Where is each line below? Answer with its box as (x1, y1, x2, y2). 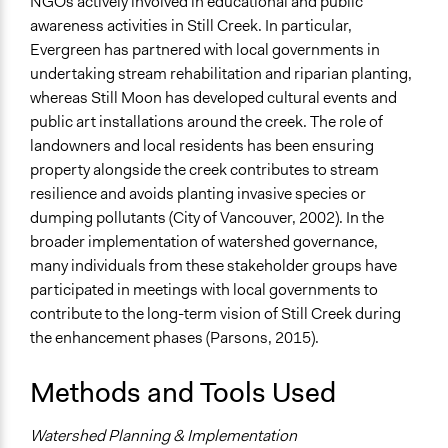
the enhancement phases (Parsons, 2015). (30, 327, 319, 349)
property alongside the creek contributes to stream (30, 159, 379, 181)
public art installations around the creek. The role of (30, 111, 383, 133)
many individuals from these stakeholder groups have (30, 255, 397, 277)
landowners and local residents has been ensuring (30, 135, 374, 157)
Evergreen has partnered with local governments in (30, 39, 380, 61)
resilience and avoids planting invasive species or (30, 183, 366, 205)
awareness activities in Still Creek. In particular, (30, 15, 352, 37)
